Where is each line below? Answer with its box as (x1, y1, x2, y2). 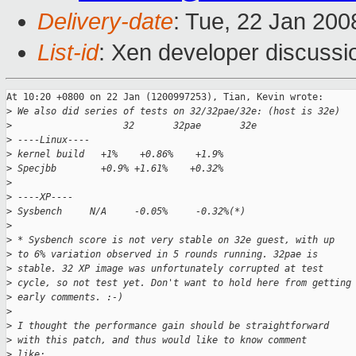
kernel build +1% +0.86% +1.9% (12, 149, 223, 161)
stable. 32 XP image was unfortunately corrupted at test (12, 263, 329, 275)
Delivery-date (37, 9, 173, 35)
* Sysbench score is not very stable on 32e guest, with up (12, 234, 335, 246)
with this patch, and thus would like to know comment (12, 335, 307, 346)
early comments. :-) (12, 292, 123, 304)
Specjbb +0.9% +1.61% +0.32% (12, 163, 223, 175)
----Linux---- (12, 134, 90, 146)
